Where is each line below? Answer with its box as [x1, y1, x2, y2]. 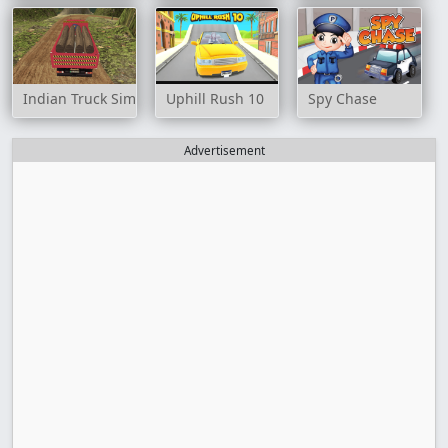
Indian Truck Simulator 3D [23, 89, 198, 109]
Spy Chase [308, 89, 378, 109]
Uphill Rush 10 [165, 89, 264, 109]
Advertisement [183, 143, 265, 159]
